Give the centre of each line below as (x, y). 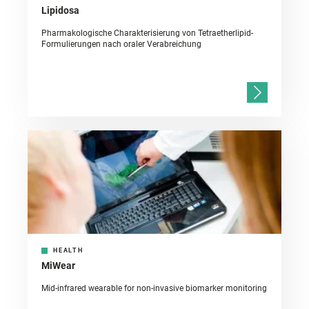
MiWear (58, 266)
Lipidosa (60, 11)
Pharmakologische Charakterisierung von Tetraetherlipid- (147, 33)
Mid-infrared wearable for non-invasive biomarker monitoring (154, 289)
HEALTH (68, 251)
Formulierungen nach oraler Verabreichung (121, 44)
